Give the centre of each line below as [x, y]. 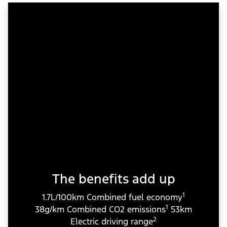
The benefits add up [113, 179]
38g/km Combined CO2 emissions [100, 209]
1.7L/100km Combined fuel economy [112, 197]
